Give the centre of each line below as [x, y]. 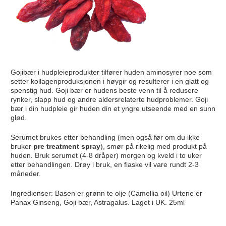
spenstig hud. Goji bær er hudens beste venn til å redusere [104, 90]
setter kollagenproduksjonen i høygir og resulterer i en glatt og [109, 81]
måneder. [25, 173]
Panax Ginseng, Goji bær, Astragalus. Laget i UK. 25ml [97, 202]
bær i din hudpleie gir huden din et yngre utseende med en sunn [113, 108]
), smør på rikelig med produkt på [153, 146]
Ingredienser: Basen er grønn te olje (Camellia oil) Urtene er [106, 193]
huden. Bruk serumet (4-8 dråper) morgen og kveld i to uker [106, 155]
